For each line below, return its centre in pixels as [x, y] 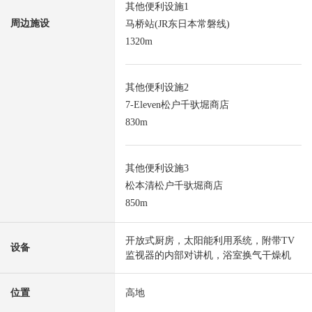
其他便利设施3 [157, 169]
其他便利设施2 [157, 88]
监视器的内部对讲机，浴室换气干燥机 [208, 256]
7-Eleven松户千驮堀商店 [177, 105]
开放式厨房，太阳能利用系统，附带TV [210, 241]
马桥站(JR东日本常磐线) [178, 24]
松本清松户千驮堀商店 [174, 186]
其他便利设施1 [157, 7]
